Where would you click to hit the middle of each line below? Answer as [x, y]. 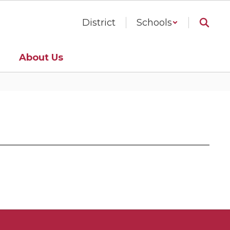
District [99, 23]
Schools [154, 23]
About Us [41, 57]
